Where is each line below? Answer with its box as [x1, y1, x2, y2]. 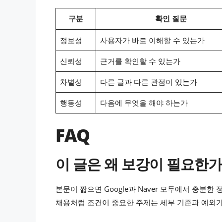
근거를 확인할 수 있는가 [100, 56, 180, 66]
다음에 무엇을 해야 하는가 [100, 98, 188, 108]
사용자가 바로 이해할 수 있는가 [100, 35, 205, 46]
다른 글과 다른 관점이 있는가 [100, 77, 197, 87]
